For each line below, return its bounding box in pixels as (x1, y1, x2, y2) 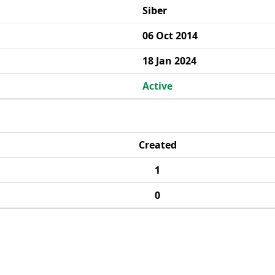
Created (138, 138, 177, 152)
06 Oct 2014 (142, 29, 198, 42)
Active (142, 79, 172, 93)
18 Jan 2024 (142, 54, 196, 68)
